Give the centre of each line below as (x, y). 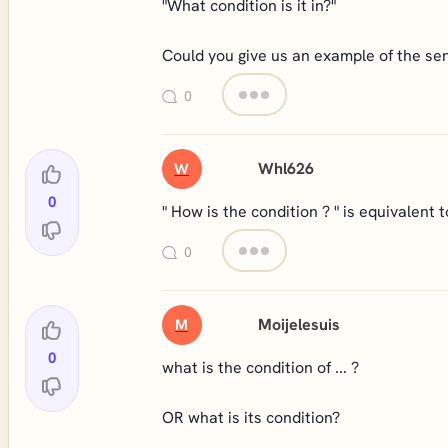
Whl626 (286, 168)
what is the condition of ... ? (260, 367)
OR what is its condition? (250, 417)
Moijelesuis (299, 324)
